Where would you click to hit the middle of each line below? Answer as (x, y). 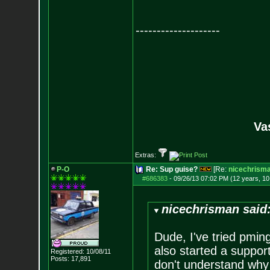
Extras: (146, 155)
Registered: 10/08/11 (80, 251)
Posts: (60, 259)
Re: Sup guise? (171, 169)
